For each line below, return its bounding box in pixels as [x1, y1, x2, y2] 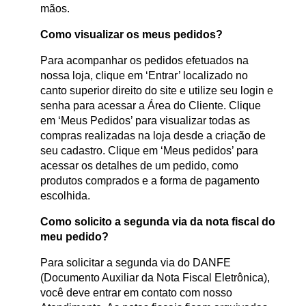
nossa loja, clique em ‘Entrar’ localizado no [40, 70, 248, 82]
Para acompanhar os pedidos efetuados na [40, 55, 249, 67]
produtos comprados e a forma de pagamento [40, 175, 260, 187]
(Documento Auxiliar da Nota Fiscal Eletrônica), [40, 272, 270, 284]
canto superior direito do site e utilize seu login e [40, 85, 273, 97]
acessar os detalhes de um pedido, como [40, 160, 238, 172]
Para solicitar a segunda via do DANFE [40, 257, 231, 269]
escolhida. [40, 190, 90, 202]
